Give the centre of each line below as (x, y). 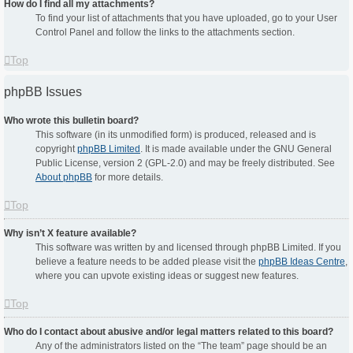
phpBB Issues (43, 92)
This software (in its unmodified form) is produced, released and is (176, 135)
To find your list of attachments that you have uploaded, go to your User (186, 19)
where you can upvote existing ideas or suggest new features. (167, 276)
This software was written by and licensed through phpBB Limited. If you (188, 248)
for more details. (128, 178)
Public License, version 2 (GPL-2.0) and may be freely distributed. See (185, 163)
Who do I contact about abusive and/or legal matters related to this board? (169, 332)
